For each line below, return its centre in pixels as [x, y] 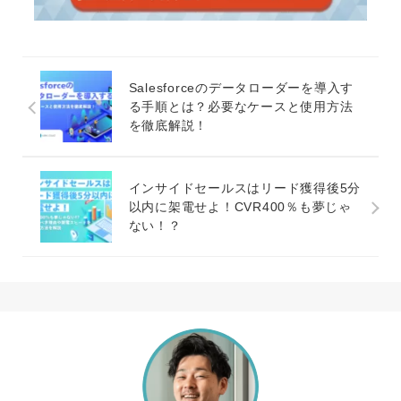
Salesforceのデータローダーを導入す [241, 87]
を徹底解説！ [168, 125]
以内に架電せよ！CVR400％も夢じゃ [240, 206]
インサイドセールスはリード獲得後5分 [245, 188]
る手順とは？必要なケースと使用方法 [241, 106]
